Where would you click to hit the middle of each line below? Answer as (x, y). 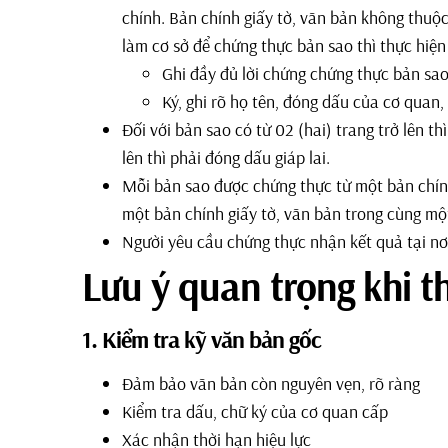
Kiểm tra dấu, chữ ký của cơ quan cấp (255, 411)
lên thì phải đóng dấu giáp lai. (226, 157)
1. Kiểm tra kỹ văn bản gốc (201, 338)
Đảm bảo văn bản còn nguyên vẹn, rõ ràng (271, 383)
